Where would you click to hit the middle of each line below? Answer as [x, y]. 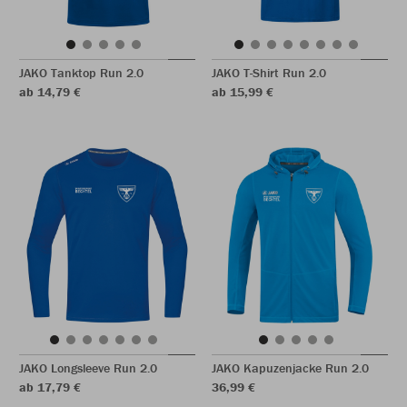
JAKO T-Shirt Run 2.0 [269, 73]
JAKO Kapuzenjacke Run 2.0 [290, 368]
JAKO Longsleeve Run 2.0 [88, 368]
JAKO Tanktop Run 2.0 [81, 73]
